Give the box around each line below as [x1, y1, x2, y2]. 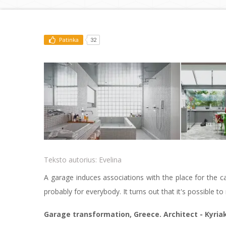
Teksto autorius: [44, 155, 99, 165]
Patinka [59, 36, 79, 44]
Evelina [99, 155, 122, 165]
